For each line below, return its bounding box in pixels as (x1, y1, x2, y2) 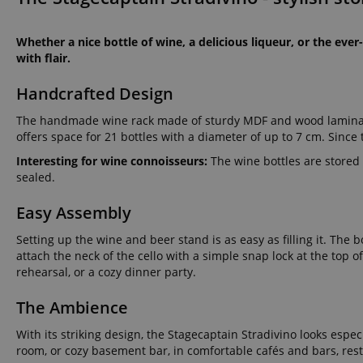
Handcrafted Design (16, 82, 173, 105)
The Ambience (16, 296, 128, 318)
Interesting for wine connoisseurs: (16, 152, 207, 169)
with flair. (16, 49, 70, 66)
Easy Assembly (16, 201, 131, 224)
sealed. (16, 169, 55, 185)
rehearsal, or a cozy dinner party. (16, 263, 196, 280)
